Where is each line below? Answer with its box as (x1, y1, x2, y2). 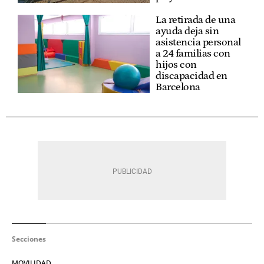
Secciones (12, 233, 46, 244)
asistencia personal (156, 36, 241, 48)
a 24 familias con (156, 47, 230, 60)
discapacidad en (156, 70, 227, 82)
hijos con (156, 58, 197, 71)
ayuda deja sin (156, 25, 219, 37)
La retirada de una (156, 14, 235, 26)
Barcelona (156, 81, 200, 93)
